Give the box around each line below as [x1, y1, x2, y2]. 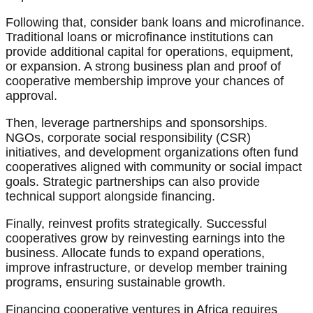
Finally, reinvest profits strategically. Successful [6, 217, 267, 231]
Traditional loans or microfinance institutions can [6, 30, 273, 45]
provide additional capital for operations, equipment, [6, 45, 293, 59]
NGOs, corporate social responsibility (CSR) [6, 131, 251, 145]
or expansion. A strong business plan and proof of [6, 59, 281, 74]
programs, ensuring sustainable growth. [6, 275, 226, 290]
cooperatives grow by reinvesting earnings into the [6, 231, 285, 246]
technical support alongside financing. [6, 189, 215, 204]
